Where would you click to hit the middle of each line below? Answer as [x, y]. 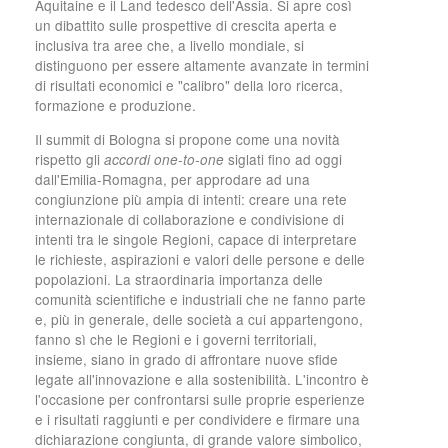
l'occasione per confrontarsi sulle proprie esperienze [200, 398]
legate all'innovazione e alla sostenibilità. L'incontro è [202, 378]
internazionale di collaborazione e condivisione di [189, 218]
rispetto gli [69, 158]
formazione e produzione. [115, 105]
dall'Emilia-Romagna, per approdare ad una [172, 178]
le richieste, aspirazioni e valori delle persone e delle [200, 258]
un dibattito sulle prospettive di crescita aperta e [186, 25]
